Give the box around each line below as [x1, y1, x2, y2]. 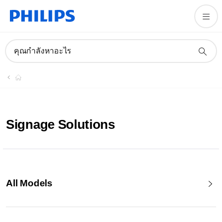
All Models [6, 178, 53, 188]
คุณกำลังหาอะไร [14, 47, 72, 55]
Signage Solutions [6, 117, 115, 132]
